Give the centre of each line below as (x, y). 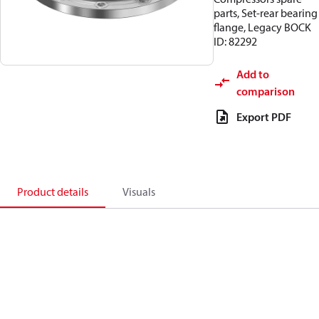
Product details (53, 192)
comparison (266, 91)
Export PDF (264, 117)
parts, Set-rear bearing (266, 13)
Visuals (139, 192)
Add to (253, 74)
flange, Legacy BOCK (262, 27)
